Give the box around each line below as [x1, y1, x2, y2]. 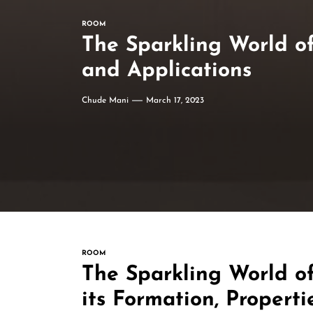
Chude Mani [82, 96, 129, 105]
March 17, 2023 [146, 96, 204, 105]
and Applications [82, 60, 252, 82]
